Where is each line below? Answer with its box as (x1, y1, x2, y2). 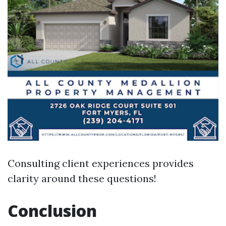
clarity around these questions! (8, 172, 156, 185)
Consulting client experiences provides (8, 157, 194, 169)
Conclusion (8, 200, 97, 221)
